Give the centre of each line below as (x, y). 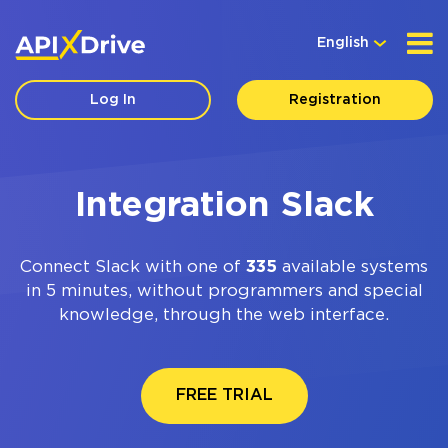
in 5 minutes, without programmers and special (224, 291)
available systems (352, 267)
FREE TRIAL (224, 395)
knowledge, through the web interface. (224, 315)
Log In (113, 100)
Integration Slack (224, 206)
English (343, 43)
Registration (334, 100)
